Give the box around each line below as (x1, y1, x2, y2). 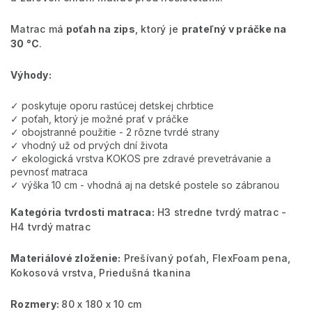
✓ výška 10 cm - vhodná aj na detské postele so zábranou (10, 178, 279, 191)
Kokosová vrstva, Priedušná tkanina (10, 266, 192, 279)
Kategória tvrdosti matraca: (10, 205, 155, 218)
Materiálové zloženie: (10, 251, 121, 264)
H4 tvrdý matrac (10, 220, 91, 233)
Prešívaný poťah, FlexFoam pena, (123, 251, 291, 264)
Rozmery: (10, 297, 62, 310)
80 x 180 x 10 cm (61, 297, 142, 310)
